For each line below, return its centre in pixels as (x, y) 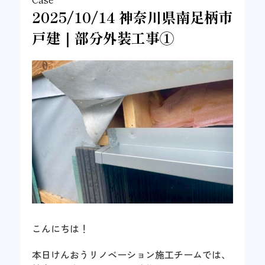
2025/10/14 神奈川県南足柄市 (132, 17)
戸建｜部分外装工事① (103, 38)
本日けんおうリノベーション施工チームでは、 (132, 254)
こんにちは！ (61, 228)
